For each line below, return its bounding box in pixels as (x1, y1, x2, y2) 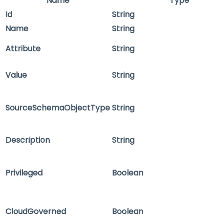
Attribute (5, 43, 41, 55)
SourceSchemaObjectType (5, 102, 110, 114)
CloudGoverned (5, 206, 66, 218)
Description (5, 134, 50, 146)
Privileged (5, 167, 43, 179)
